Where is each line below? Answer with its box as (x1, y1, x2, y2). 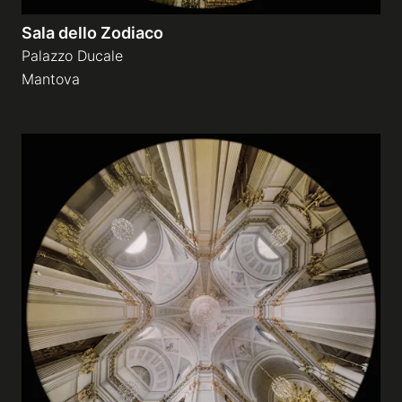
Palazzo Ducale (22, 47, 123, 65)
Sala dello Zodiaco (22, 23, 163, 42)
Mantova (22, 70, 80, 88)
